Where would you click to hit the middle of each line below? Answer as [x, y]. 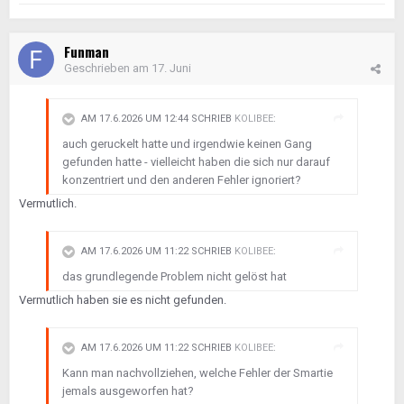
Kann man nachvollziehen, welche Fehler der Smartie [197, 373]
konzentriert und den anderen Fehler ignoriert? [182, 180]
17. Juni [171, 68]
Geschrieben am [108, 68]
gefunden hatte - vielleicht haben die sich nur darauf [196, 162]
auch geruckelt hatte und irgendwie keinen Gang [187, 144]
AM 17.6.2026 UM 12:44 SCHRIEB [158, 119]
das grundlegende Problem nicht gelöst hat [174, 276]
